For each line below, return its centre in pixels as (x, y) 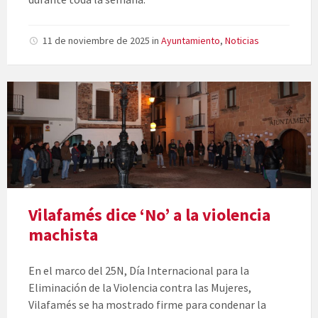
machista (63, 235)
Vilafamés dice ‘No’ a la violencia (149, 215)
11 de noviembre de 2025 (97, 41)
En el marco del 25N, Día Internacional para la (139, 271)
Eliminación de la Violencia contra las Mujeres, (140, 288)
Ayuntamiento (191, 41)
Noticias (242, 41)
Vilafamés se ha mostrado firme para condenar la (147, 305)
